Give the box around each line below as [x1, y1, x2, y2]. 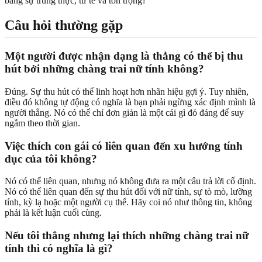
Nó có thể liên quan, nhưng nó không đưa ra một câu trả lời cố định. [5, 176, 256, 187]
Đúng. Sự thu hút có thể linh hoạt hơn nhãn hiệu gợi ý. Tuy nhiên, [5, 86, 249, 96]
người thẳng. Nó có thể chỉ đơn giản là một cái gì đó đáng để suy [5, 107, 244, 118]
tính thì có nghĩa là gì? [5, 242, 113, 254]
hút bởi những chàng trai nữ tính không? [5, 63, 204, 75]
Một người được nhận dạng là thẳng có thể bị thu [5, 50, 243, 63]
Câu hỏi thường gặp [5, 18, 123, 33]
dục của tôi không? [5, 152, 97, 165]
